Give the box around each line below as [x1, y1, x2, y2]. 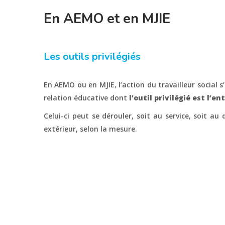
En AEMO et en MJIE [44, 10, 170, 28]
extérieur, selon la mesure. [44, 124, 137, 134]
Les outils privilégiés [44, 50, 141, 63]
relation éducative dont [44, 93, 129, 102]
